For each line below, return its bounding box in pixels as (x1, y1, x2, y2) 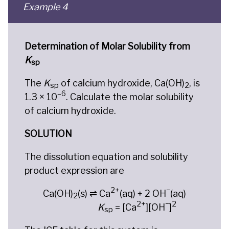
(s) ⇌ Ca (78, 188, 110, 199)
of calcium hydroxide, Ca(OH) (59, 77, 185, 88)
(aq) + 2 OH (120, 188, 166, 199)
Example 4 (22, 2, 68, 13)
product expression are (25, 165, 124, 176)
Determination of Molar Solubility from (25, 40, 190, 52)
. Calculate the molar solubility (66, 91, 194, 102)
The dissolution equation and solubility (25, 151, 188, 162)
